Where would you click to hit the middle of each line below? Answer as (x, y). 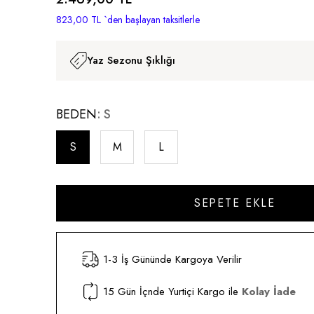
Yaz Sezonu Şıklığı (131, 61)
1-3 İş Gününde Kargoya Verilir (172, 259)
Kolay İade (269, 291)
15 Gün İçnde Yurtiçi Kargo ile (172, 291)
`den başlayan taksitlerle (152, 20)
